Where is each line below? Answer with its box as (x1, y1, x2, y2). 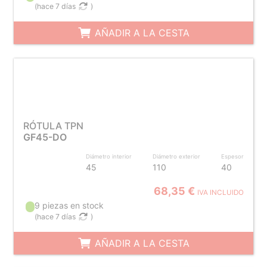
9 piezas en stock (35, 200, 104, 210)
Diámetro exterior (153, 153, 201, 160)
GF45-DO (23, 131, 67, 143)
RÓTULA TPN (23, 120, 83, 132)
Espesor (221, 153, 244, 160)
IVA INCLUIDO (197, 188, 244, 197)
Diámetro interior (86, 153, 132, 160)
